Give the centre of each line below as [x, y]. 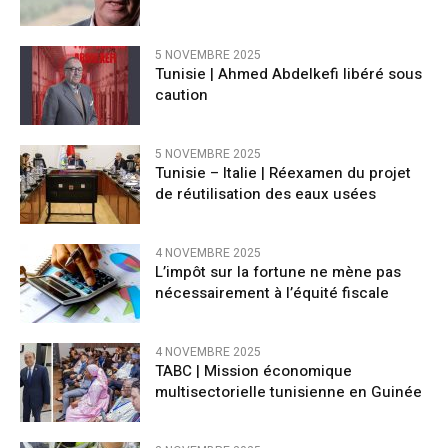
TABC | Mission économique [253, 371]
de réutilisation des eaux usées [265, 193]
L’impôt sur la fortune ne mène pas [278, 272]
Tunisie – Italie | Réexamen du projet [283, 172]
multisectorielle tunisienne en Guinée [288, 392]
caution [181, 94]
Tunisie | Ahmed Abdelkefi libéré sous [288, 73]
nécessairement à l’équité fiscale [272, 293]
